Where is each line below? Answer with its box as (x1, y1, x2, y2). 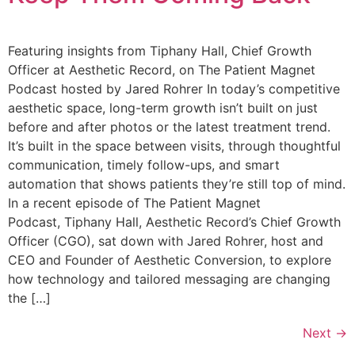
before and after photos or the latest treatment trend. (8, 118, 330, 135)
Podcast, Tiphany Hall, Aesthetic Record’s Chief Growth (8, 213, 341, 230)
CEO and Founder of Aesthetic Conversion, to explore (8, 251, 331, 268)
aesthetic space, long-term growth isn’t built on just (8, 99, 318, 116)
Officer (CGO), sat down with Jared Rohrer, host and (8, 232, 323, 249)
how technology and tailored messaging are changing (8, 270, 330, 287)
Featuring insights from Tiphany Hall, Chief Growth (8, 42, 311, 59)
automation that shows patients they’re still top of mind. (8, 175, 345, 192)
